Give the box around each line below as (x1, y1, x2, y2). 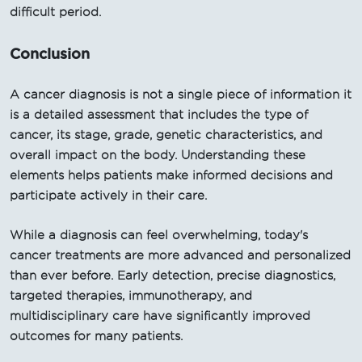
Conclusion (10, 44, 90, 61)
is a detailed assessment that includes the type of (10, 107, 308, 121)
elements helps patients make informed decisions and (10, 168, 333, 182)
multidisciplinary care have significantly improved (10, 309, 310, 322)
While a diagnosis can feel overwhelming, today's (10, 228, 308, 242)
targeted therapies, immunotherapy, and (10, 288, 252, 302)
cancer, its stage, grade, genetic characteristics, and (10, 128, 322, 141)
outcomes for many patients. (10, 329, 183, 343)
